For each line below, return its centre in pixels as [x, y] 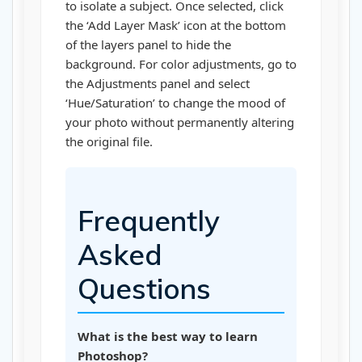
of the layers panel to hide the [148, 45]
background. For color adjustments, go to [181, 64]
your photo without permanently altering [180, 122]
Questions [144, 289]
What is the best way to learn [168, 337]
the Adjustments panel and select [158, 84]
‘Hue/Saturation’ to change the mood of [175, 103]
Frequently [149, 221]
